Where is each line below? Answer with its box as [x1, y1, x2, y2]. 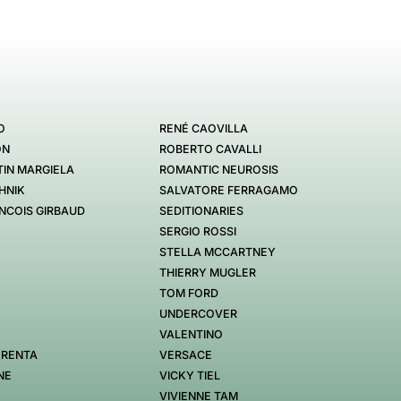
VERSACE [158, 347, 212, 362]
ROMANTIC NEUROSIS [158, 162, 278, 176]
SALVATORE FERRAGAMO [158, 183, 298, 197]
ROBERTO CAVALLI [158, 141, 261, 156]
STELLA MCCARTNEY [158, 244, 276, 259]
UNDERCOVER [158, 306, 237, 320]
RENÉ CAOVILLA [158, 121, 248, 135]
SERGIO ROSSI [158, 224, 236, 238]
